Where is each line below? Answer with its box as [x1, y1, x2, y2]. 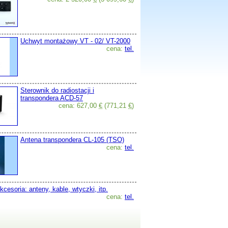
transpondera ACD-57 [20, 94, 83, 102]
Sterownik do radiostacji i [20, 87, 94, 94]
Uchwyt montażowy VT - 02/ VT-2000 [20, 37, 130, 45]
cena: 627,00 [59, 102, 99, 109]
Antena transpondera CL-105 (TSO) [20, 136, 124, 144]
